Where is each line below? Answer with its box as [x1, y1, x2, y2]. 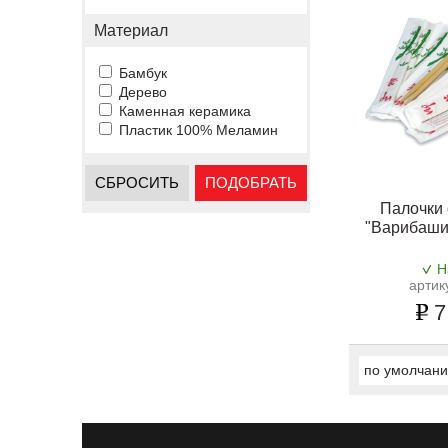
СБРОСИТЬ [95, 174, 179, 191]
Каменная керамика [119, 103, 251, 119]
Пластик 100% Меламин [119, 122, 278, 138]
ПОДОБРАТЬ [205, 174, 297, 191]
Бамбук [119, 65, 167, 81]
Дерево [119, 84, 167, 100]
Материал [94, 22, 168, 39]
